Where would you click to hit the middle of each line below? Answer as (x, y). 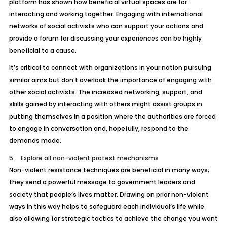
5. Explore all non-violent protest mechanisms (84, 158)
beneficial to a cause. (43, 50)
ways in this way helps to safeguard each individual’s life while (106, 206)
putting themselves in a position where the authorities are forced (112, 116)
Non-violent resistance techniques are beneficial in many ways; (109, 170)
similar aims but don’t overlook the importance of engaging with (110, 80)
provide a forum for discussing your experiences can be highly (105, 38)
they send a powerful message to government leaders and (102, 182)
